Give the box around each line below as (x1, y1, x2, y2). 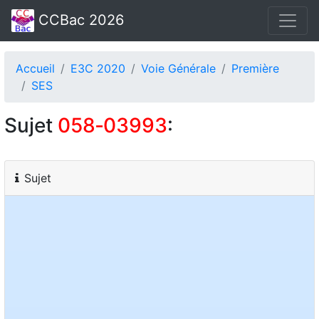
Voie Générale (141, 61, 216, 75)
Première (231, 61, 279, 75)
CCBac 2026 (34, 11, 124, 28)
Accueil (16, 61, 55, 75)
